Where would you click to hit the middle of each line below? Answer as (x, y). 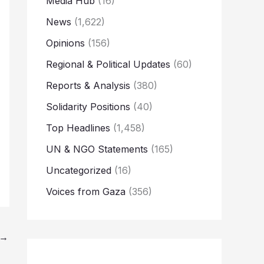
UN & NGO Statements (97, 149)
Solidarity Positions (88, 107)
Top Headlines (78, 128)
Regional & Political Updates (108, 65)
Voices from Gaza (86, 192)
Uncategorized (79, 171)
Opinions (65, 43)
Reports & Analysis (88, 86)
